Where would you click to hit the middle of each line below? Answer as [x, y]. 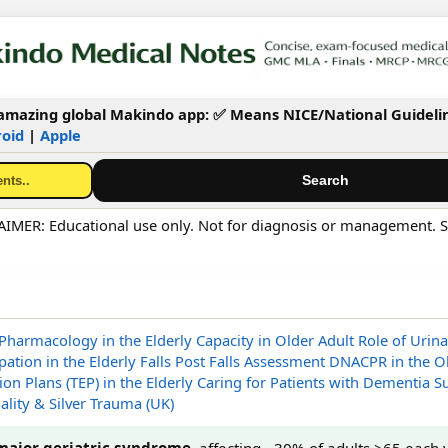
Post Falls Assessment [249, 360]
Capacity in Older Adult [274, 339]
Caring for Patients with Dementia [313, 381]
